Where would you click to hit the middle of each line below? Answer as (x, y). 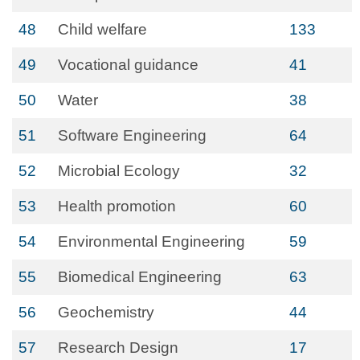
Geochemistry (106, 312)
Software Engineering (132, 135)
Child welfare (102, 29)
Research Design (118, 348)
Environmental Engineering (151, 241)
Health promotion (117, 206)
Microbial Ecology (119, 171)
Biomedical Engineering (140, 277)
